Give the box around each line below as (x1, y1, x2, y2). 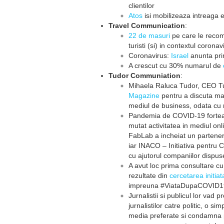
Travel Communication (108, 21, 185, 29)
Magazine (128, 91, 159, 99)
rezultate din (128, 171, 169, 179)
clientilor (128, 1, 154, 9)
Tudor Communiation (108, 71, 180, 79)
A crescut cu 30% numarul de (128, 61, 223, 69)
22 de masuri (128, 31, 170, 39)
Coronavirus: (128, 51, 171, 59)
